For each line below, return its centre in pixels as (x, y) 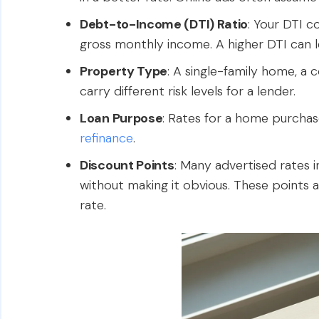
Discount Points (127, 165)
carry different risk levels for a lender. (188, 91)
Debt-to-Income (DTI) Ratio (164, 24)
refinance (106, 138)
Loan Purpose (121, 118)
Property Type (124, 71)
